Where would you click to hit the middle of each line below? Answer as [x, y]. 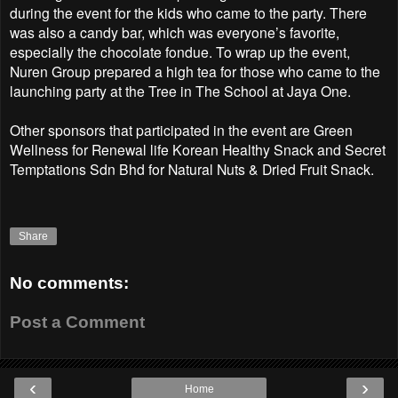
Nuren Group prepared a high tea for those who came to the [195, 71]
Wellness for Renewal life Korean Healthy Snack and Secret [198, 149]
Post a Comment [77, 322]
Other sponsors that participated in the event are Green [181, 129]
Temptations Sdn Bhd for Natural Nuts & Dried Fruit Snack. [192, 168]
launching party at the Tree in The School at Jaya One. [180, 90]
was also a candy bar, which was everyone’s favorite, [175, 32]
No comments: [69, 283]
